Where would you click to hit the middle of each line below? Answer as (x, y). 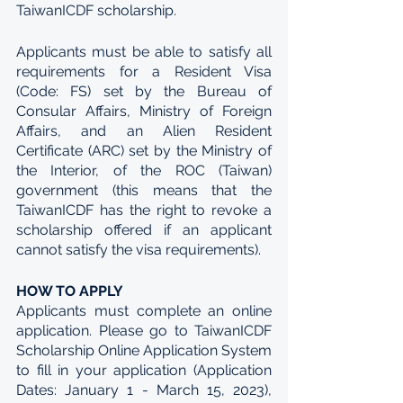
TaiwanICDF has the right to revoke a (144, 210)
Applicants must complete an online (144, 311)
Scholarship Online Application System (144, 350)
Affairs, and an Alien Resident (144, 131)
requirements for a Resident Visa (144, 72)
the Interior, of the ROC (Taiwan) (144, 170)
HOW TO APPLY (70, 291)
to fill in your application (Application (144, 370)
